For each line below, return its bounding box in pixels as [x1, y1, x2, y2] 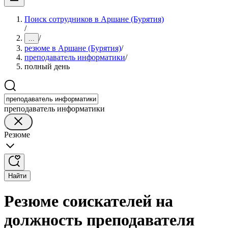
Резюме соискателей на [4, 192, 173, 211]
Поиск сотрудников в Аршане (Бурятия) [24, 15, 164, 23]
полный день [24, 62, 70, 71]
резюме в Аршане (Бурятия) [24, 44, 121, 52]
